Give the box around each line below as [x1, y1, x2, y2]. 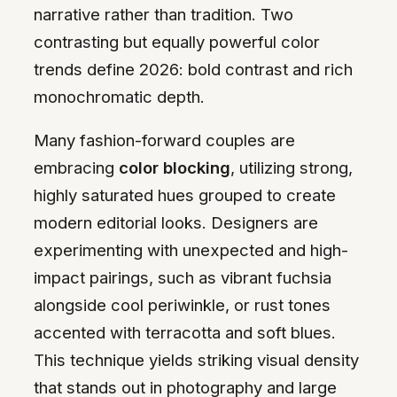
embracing [34, 158, 119, 178]
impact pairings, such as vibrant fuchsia [34, 268, 331, 288]
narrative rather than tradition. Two [34, 4, 293, 24]
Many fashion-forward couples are [34, 130, 295, 151]
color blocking [119, 158, 230, 178]
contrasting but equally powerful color [34, 31, 320, 51]
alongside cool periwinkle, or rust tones [34, 295, 331, 315]
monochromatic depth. [34, 86, 205, 106]
